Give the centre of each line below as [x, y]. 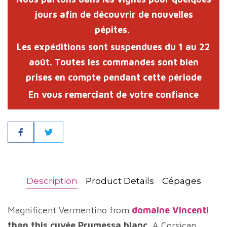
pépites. [113, 30]
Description [52, 181]
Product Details [120, 181]
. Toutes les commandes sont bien [124, 62]
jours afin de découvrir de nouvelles [113, 14]
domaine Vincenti [169, 210]
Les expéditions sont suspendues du [98, 47]
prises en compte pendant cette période [113, 77]
